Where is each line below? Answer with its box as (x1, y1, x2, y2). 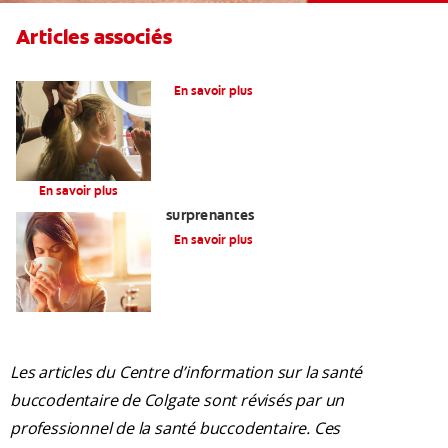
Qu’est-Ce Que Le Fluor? (166, 57, 329, 76)
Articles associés (16, 24, 172, 51)
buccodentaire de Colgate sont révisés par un (10, 389, 345, 412)
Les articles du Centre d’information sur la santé (10, 361, 363, 384)
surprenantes (166, 206, 255, 225)
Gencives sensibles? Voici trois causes (166, 188, 420, 207)
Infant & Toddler (31, 157, 143, 176)
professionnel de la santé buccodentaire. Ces (10, 417, 341, 440)
